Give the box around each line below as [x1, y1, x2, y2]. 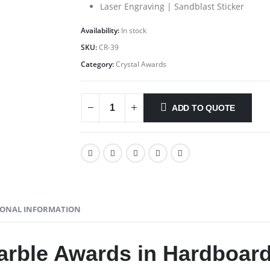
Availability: [81, 25, 121, 36]
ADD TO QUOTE [171, 102, 236, 113]
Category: [81, 59, 116, 69]
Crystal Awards [116, 59, 166, 69]
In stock [121, 25, 146, 36]
